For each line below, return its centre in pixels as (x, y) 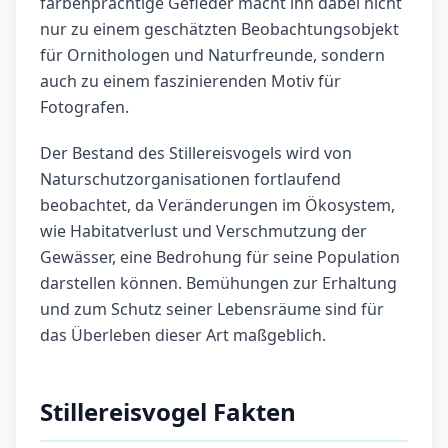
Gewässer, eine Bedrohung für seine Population (220, 257)
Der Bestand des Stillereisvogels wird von (196, 153)
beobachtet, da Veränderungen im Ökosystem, (217, 205)
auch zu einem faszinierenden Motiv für (190, 81)
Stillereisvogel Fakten (168, 412)
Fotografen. (84, 107)
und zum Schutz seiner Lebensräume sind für (212, 309)
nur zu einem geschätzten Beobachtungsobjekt (219, 29)
